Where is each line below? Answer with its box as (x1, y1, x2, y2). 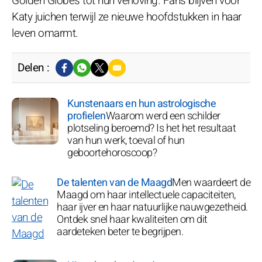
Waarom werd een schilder (105, 108, 220, 124)
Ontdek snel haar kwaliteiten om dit (57, 211, 208, 227)
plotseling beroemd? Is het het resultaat (67, 120, 236, 136)
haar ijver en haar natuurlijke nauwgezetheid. (57, 199, 248, 215)
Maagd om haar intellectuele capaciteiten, (57, 187, 236, 203)
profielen (67, 108, 106, 124)
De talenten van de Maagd (57, 174, 172, 191)
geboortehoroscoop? (67, 144, 157, 161)
